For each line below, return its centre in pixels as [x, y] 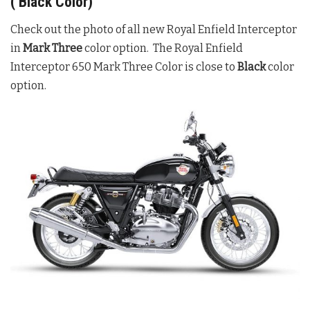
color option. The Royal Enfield [163, 48]
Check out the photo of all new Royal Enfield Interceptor [154, 29]
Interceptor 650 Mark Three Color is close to [124, 66]
